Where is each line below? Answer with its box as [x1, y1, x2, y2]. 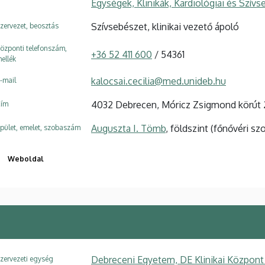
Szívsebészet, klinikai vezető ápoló [91, 20, 239, 33]
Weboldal [8, 154, 44, 163]
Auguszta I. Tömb [91, 122, 166, 134]
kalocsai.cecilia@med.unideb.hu [91, 75, 226, 87]
